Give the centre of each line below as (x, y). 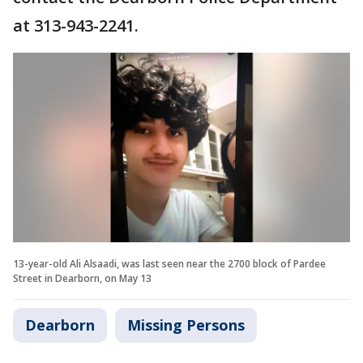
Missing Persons (186, 325)
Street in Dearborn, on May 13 (82, 279)
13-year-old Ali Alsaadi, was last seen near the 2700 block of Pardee (169, 264)
